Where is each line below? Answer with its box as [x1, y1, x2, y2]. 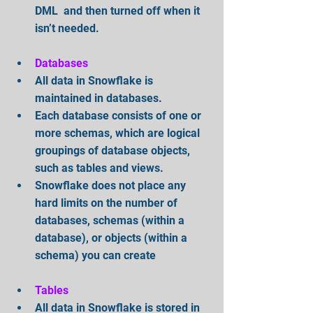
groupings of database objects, [35, 143, 193, 157]
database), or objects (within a [35, 231, 190, 245]
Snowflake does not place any [35, 178, 189, 192]
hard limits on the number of [35, 196, 180, 210]
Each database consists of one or [35, 108, 204, 122]
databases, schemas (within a [35, 213, 187, 227]
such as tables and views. [35, 161, 169, 175]
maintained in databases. [35, 91, 170, 105]
